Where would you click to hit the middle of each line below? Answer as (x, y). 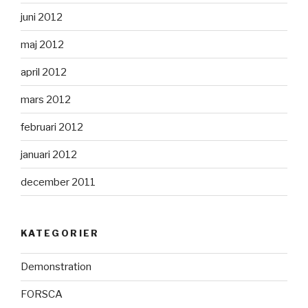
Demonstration (56, 267)
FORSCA (42, 295)
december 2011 (58, 182)
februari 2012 (52, 127)
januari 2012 (49, 154)
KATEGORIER (60, 233)
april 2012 (44, 72)
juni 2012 (42, 17)
